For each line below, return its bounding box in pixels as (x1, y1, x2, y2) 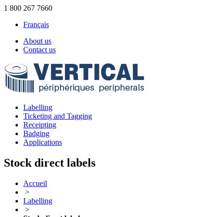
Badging (23, 129, 49, 138)
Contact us (23, 46, 56, 54)
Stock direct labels (4, 156, 95, 169)
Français (23, 20, 49, 29)
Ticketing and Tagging (23, 112, 92, 120)
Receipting (23, 121, 56, 129)
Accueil (23, 179, 47, 187)
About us (23, 37, 51, 45)
